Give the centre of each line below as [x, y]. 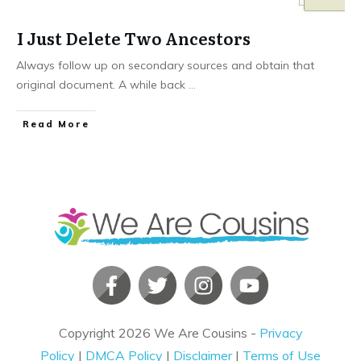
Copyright [88, 333]
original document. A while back [102, 84]
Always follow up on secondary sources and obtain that [165, 65]
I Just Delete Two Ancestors [134, 37]
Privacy [281, 333]
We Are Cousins [200, 333]
